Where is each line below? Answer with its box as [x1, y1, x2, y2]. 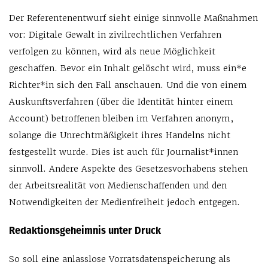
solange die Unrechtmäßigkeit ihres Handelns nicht [9, 130, 230, 141]
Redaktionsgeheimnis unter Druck [9, 223, 161, 237]
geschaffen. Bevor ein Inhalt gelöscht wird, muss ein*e [9, 63, 246, 74]
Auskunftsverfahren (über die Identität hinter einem [9, 96, 233, 108]
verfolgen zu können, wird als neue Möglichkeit [9, 46, 215, 57]
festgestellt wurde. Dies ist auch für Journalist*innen [9, 147, 238, 158]
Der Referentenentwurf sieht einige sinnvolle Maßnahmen [9, 13, 258, 24]
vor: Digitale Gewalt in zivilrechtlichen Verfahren [9, 29, 221, 41]
